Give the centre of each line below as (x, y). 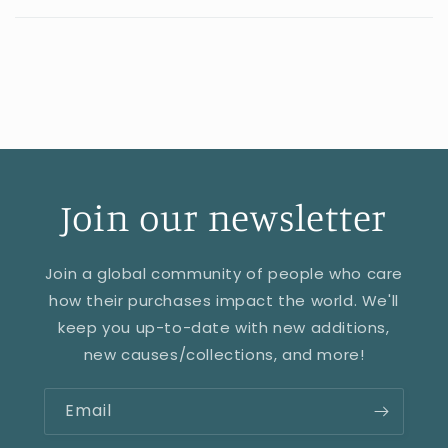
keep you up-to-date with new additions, (224, 327)
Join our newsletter (224, 216)
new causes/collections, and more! (224, 354)
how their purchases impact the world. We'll (224, 300)
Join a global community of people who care (224, 273)
